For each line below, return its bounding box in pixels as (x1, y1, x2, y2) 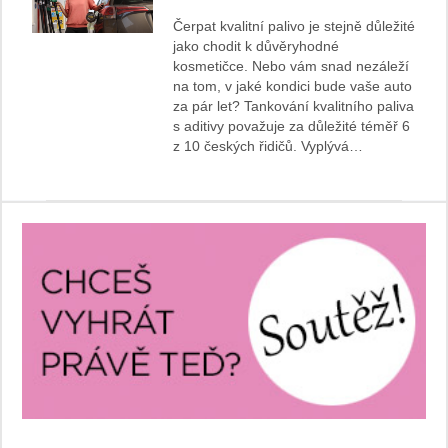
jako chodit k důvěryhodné (173, 38, 340, 55)
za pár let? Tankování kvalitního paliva (173, 98, 415, 115)
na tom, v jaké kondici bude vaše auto (173, 78, 413, 95)
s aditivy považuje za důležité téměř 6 (173, 118, 411, 135)
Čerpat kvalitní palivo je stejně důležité (173, 18, 416, 35)
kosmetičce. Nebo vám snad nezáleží (173, 58, 410, 75)
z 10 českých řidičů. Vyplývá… (173, 138, 364, 155)
